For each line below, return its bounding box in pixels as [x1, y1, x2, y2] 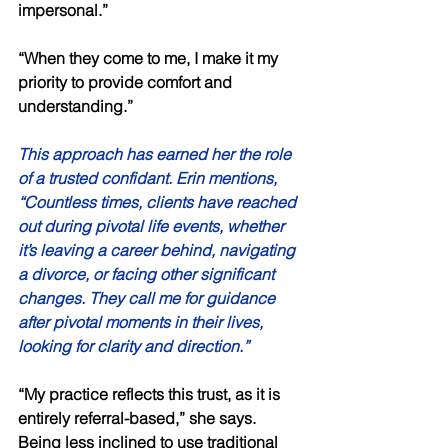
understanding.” [18, 96, 137, 117]
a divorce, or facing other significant [18, 264, 278, 285]
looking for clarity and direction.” [18, 336, 253, 357]
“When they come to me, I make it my [18, 48, 282, 69]
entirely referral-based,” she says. [18, 408, 260, 429]
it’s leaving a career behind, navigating [18, 240, 299, 261]
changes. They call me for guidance [18, 288, 279, 309]
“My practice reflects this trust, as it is [18, 384, 284, 405]
